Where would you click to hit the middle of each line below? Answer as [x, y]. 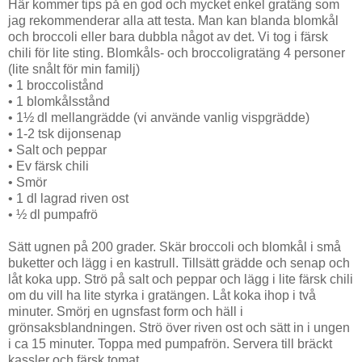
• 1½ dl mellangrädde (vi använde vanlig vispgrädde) [159, 117]
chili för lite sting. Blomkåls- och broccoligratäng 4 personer [177, 53]
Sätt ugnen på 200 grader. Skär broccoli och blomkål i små [175, 246]
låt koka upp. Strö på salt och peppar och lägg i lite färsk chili [181, 279]
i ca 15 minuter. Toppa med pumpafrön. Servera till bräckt [170, 343]
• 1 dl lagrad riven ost [68, 198]
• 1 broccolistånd [56, 85]
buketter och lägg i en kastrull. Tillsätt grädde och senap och [179, 263]
